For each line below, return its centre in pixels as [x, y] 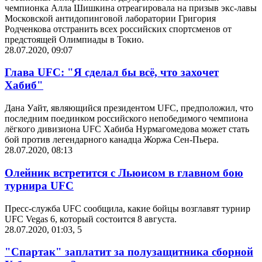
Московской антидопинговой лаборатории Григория [110, 18]
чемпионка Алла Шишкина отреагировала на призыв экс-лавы [131, 8]
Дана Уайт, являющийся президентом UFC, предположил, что [129, 108]
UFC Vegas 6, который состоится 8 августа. [91, 219]
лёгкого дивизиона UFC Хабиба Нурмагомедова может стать [127, 129]
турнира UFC [39, 185]
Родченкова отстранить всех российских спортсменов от [118, 29]
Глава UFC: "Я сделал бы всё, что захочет [112, 73]
